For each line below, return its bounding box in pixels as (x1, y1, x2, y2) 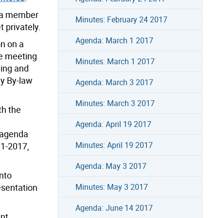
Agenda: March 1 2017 (75, 35, 153, 46)
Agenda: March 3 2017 (75, 76, 153, 88)
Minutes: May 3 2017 (75, 181, 148, 192)
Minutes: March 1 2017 (75, 55, 155, 67)
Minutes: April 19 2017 (75, 139, 153, 150)
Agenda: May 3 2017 (75, 160, 146, 171)
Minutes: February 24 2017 (75, 14, 167, 25)
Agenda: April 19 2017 (75, 118, 151, 129)
